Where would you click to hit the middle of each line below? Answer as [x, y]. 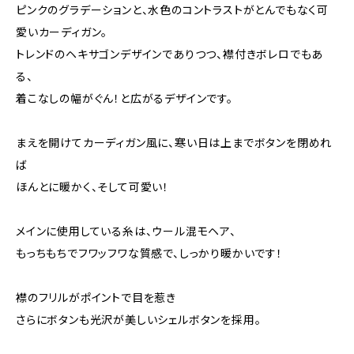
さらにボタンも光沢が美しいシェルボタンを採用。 [139, 320]
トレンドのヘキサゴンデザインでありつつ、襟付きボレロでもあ [170, 54]
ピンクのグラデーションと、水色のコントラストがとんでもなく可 [172, 10]
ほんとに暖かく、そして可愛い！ [93, 187]
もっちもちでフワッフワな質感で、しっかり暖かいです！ [149, 253]
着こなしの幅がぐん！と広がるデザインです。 [124, 98]
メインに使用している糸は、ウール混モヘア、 [126, 231]
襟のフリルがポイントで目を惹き [96, 298]
